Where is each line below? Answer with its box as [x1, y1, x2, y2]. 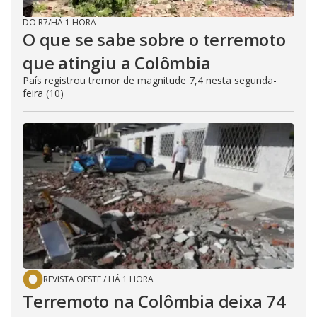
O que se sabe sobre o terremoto [23, 27, 286, 51]
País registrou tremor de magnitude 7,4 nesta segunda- [23, 73, 277, 87]
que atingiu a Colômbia [23, 50, 211, 74]
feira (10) [23, 86, 64, 100]
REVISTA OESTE [43, 272, 101, 285]
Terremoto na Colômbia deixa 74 [23, 289, 286, 313]
